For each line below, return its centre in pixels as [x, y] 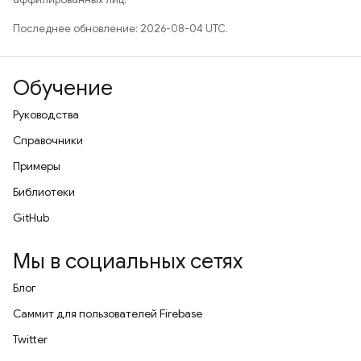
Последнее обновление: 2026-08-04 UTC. [120, 29]
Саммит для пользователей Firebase [108, 313]
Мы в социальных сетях [128, 261]
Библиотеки [44, 192]
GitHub [31, 218]
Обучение [63, 88]
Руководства [46, 114]
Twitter [30, 339]
